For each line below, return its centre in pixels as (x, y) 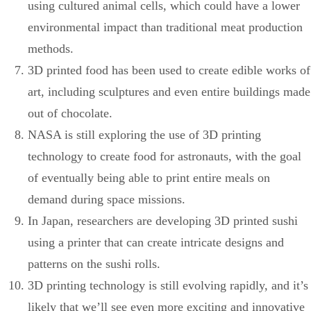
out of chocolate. (70, 113)
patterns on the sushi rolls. (94, 263)
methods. (51, 48)
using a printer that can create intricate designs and (156, 242)
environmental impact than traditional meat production (165, 27)
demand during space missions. (107, 199)
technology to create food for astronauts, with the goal (165, 156)
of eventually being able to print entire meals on (149, 177)
